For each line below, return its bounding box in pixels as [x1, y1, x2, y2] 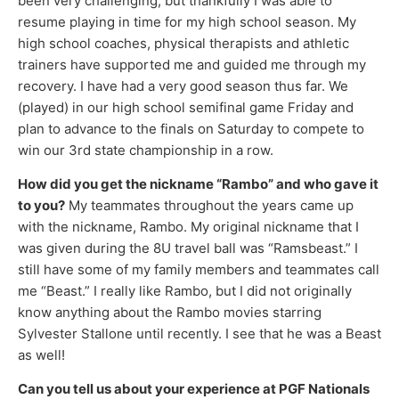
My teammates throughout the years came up [65, 196, 354, 214]
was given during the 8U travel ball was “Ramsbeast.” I [18, 239, 358, 256]
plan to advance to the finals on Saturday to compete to [18, 119, 364, 137]
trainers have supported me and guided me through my [18, 55, 366, 73]
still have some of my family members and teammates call [18, 260, 379, 278]
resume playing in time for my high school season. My [18, 12, 356, 30]
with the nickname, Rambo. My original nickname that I [18, 217, 359, 235]
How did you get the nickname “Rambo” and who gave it [18, 175, 379, 192]
